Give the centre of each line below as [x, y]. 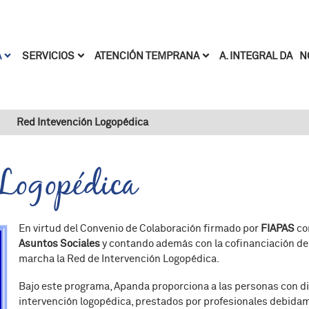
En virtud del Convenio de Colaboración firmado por [140, 229]
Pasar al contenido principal [231, 26]
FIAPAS [278, 229]
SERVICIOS [49, 57]
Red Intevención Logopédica [82, 123]
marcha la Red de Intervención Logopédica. [119, 259]
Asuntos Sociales [60, 244]
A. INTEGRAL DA [256, 56]
